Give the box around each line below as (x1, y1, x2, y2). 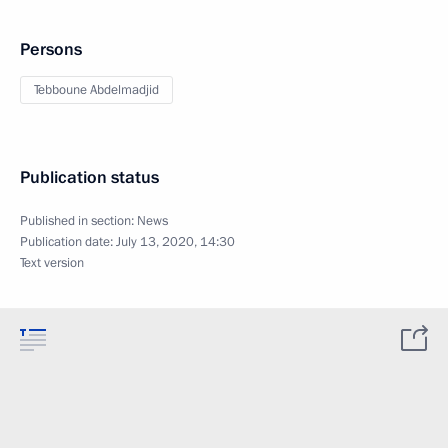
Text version (20, 254, 84, 272)
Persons (20, 38, 82, 61)
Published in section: (20, 212, 137, 230)
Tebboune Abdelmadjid (34, 81, 159, 99)
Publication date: (20, 233, 116, 251)
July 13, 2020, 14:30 (116, 233, 235, 251)
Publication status (20, 166, 159, 189)
